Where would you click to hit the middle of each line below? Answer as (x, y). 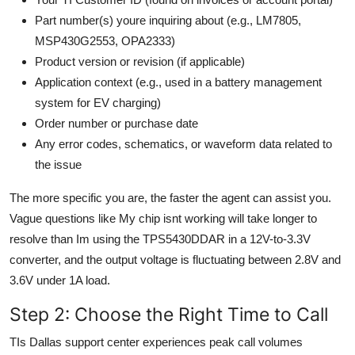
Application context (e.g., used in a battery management (178, 82)
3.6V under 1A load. (60, 280)
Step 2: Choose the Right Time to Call (169, 314)
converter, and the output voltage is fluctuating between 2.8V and (175, 259)
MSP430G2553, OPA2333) (105, 40)
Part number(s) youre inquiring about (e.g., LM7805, (168, 20)
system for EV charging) (98, 102)
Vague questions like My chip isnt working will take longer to (163, 218)
